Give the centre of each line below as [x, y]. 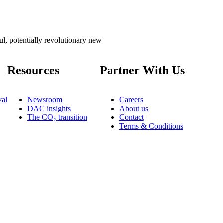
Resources [33, 70]
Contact [131, 117]
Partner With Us [142, 70]
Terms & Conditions [151, 126]
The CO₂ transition [57, 117]
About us [134, 108]
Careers [131, 99]
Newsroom [45, 99]
